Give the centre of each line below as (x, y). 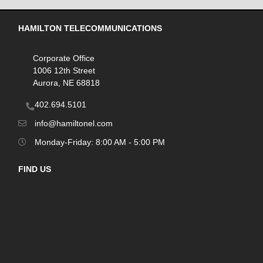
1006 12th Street (64, 71)
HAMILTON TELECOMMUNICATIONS (90, 28)
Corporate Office (64, 58)
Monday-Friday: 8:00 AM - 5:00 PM (99, 142)
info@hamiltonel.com (73, 124)
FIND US (35, 169)
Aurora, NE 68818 (67, 83)
